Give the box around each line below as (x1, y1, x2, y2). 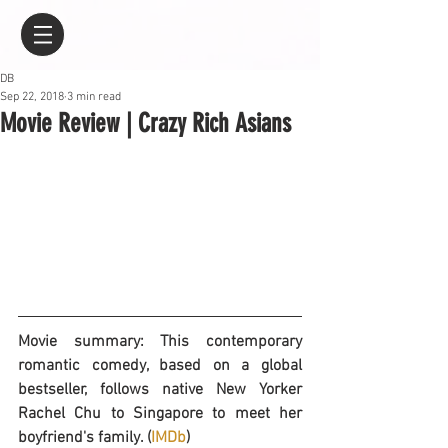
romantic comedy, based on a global (18, 356, 302, 377)
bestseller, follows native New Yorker (18, 380, 302, 401)
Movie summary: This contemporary (18, 332, 302, 353)
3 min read (67, 90, 121, 104)
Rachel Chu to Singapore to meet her (18, 404, 302, 425)
